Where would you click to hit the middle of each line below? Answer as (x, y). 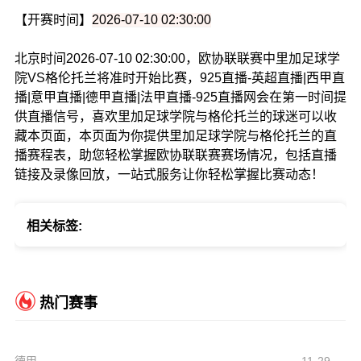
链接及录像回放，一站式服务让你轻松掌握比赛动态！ (169, 175)
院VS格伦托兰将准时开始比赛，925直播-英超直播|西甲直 (179, 78)
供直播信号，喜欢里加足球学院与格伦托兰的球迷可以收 (175, 117)
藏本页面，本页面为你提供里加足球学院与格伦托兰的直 (175, 136)
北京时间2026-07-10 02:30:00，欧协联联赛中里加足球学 (177, 59)
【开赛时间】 (53, 20)
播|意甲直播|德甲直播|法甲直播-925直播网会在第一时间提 (180, 98)
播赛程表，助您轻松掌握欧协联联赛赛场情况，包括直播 (175, 156)
